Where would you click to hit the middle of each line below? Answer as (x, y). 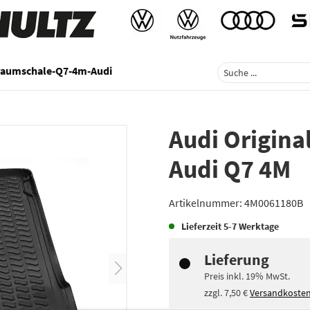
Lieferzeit (202, 226)
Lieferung (237, 259)
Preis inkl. (225, 276)
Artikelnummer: (207, 203)
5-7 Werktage (251, 226)
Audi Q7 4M (230, 169)
